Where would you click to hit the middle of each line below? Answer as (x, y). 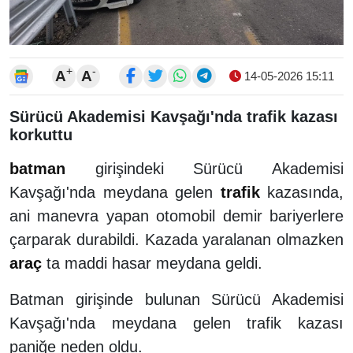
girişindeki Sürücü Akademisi (204, 168)
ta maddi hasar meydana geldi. (152, 263)
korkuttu (41, 134)
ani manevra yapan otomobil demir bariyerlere (176, 216)
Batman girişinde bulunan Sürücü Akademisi (176, 299)
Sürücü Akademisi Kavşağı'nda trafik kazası (174, 116)
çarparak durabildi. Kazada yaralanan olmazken (176, 239)
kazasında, (301, 192)
